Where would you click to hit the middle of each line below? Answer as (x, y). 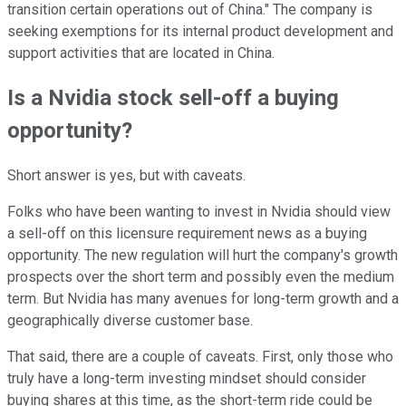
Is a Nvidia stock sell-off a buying (173, 98)
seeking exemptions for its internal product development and (200, 31)
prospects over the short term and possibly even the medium (201, 277)
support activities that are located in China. (141, 53)
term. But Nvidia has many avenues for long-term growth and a (203, 299)
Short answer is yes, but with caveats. (126, 176)
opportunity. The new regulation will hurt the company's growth (203, 256)
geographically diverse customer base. (130, 321)
